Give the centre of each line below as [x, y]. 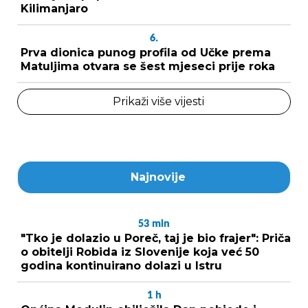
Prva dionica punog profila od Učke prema [146, 53]
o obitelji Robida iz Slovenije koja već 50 [140, 252]
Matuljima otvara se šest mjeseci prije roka [148, 67]
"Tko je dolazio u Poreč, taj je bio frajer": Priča [156, 239]
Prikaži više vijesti [158, 102]
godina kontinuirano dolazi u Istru [121, 266]
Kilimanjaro [54, 9]
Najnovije [158, 177]
